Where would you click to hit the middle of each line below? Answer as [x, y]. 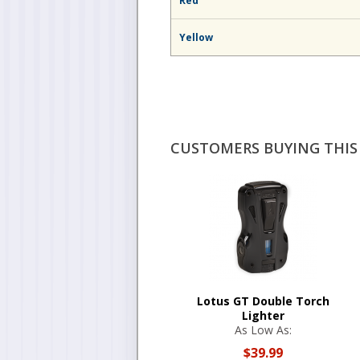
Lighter [263, 315]
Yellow [196, 37]
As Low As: [263, 330]
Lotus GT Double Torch [263, 301]
